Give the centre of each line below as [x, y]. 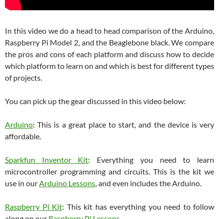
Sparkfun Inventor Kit [47, 160]
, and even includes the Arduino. [148, 183]
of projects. [23, 78]
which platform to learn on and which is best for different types [109, 66]
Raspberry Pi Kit [33, 207]
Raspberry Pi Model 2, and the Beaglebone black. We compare [109, 43]
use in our [22, 183]
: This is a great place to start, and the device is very [123, 125]
